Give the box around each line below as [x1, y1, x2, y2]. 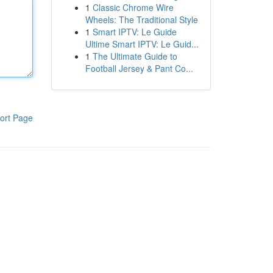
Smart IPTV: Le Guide [92, 26, 177, 38]
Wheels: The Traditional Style [85, 13, 198, 26]
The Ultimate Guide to [92, 50, 177, 62]
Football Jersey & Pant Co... [85, 62, 193, 74]
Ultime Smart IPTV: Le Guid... [85, 38, 199, 50]
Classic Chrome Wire [92, 1, 174, 13]
